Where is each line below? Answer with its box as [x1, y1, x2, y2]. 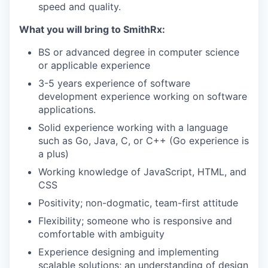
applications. [38, 103, 96, 115]
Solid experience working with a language [38, 121, 228, 133]
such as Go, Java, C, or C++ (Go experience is [38, 135, 249, 147]
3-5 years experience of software [38, 77, 190, 89]
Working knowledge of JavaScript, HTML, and [38, 166, 246, 178]
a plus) [38, 148, 69, 160]
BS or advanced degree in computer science [38, 46, 239, 58]
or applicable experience [38, 59, 150, 71]
